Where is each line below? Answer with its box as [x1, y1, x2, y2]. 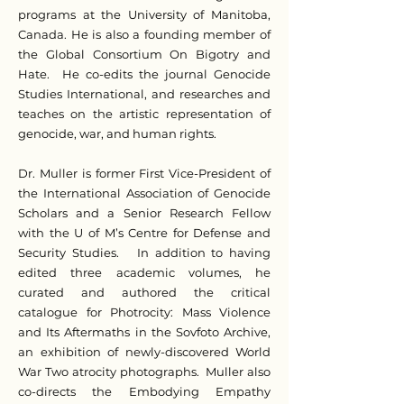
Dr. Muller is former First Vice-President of [18, 166, 271, 180]
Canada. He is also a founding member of [18, 27, 271, 41]
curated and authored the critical [18, 285, 271, 299]
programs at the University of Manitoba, [18, 7, 271, 22]
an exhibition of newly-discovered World [18, 344, 271, 359]
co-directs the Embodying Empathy [18, 384, 271, 399]
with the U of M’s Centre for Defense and [18, 225, 271, 240]
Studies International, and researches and [18, 87, 271, 101]
